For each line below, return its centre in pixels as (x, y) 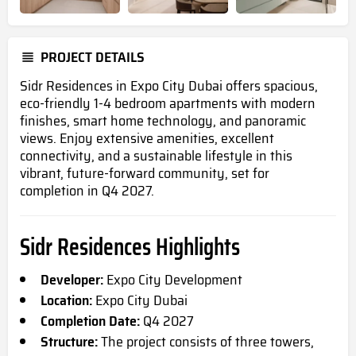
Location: (66, 301)
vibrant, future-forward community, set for (145, 174)
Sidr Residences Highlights (130, 247)
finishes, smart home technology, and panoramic (163, 121)
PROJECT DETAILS (93, 58)
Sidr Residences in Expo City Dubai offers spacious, (169, 86)
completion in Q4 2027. (87, 191)
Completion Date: (90, 321)
